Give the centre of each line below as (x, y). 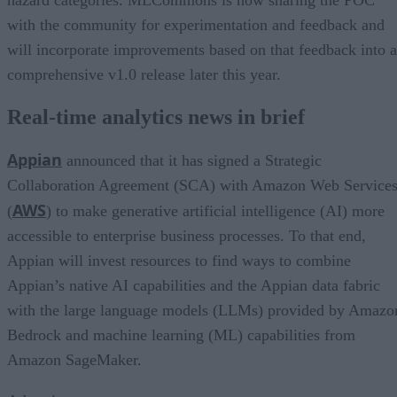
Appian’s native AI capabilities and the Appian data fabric (194, 285)
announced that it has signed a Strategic (192, 160)
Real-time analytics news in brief (156, 117)
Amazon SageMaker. (74, 359)
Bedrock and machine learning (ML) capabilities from (181, 335)
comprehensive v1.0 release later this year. (144, 74)
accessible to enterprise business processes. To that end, (187, 235)
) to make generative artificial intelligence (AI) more (215, 210)
